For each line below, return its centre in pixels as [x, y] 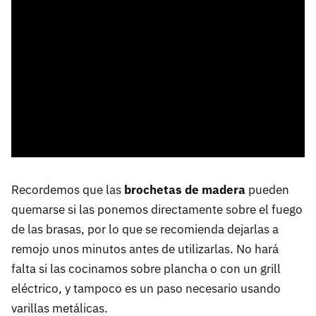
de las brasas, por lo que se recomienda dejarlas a [145, 230]
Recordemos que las [68, 190]
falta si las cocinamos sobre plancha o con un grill [146, 269]
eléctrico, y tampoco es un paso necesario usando [146, 289]
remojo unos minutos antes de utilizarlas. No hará [145, 249]
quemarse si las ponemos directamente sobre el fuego [157, 210]
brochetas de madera [185, 190]
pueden [267, 190]
